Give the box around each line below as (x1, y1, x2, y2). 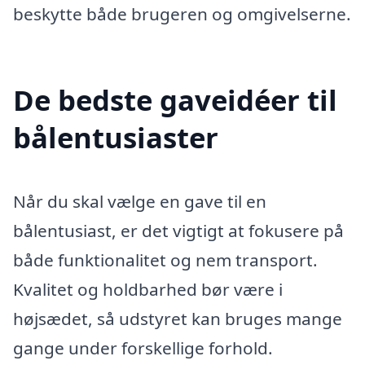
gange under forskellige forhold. (13, 336, 273, 359)
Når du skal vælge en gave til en (13, 189, 266, 213)
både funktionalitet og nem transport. (13, 248, 318, 271)
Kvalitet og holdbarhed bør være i (13, 277, 283, 301)
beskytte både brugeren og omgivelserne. (13, 2, 351, 25)
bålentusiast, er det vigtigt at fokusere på (13, 218, 344, 242)
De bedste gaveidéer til (13, 80, 337, 119)
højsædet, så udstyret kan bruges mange (13, 306, 342, 330)
